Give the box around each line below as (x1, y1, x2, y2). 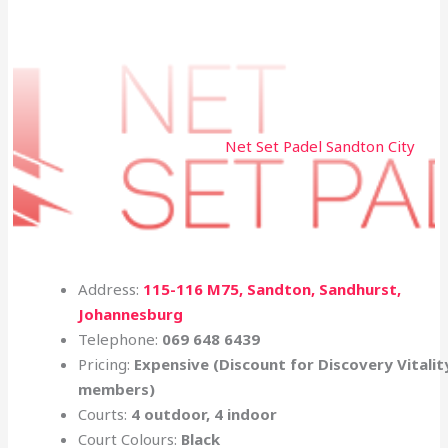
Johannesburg (78, 303, 184, 324)
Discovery (318, 353, 394, 374)
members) (78, 378, 156, 399)
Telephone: (78, 328, 163, 349)
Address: (78, 278, 144, 299)
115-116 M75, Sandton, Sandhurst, (143, 278, 402, 299)
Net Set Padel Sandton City (224, 136, 415, 157)
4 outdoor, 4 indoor (131, 403, 278, 424)
